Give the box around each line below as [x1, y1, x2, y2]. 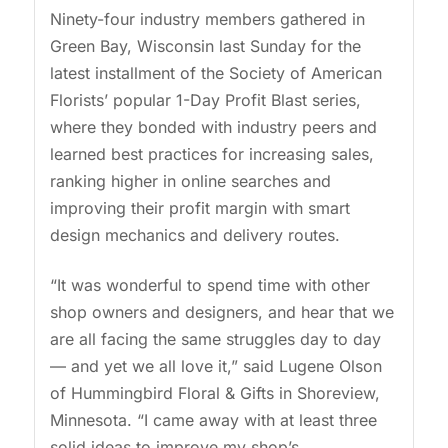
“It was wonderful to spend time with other [49, 274, 370, 295]
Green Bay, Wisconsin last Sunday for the [49, 36, 361, 57]
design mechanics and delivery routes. [49, 225, 340, 246]
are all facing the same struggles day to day [49, 328, 381, 349]
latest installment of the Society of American [49, 63, 382, 84]
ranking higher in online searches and [49, 171, 331, 192]
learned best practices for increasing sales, [49, 144, 374, 165]
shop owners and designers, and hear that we [49, 301, 394, 322]
